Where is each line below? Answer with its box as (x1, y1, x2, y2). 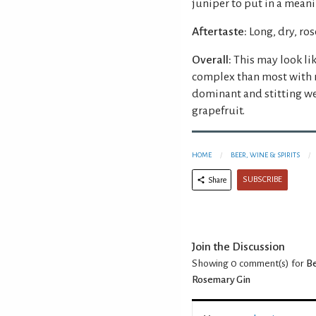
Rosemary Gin (192, 274, 250, 285)
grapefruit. (192, 104, 245, 117)
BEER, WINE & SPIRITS (231, 150, 300, 159)
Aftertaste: (192, 25, 247, 38)
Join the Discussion (192, 240, 285, 253)
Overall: (192, 53, 231, 66)
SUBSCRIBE (243, 174, 282, 184)
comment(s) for (237, 257, 306, 269)
